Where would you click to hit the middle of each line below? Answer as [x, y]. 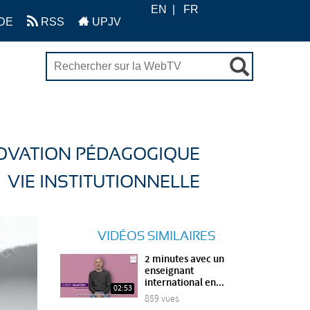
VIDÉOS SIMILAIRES [156, 237]
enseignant [170, 272]
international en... [185, 283]
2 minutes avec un [185, 260]
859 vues [162, 298]
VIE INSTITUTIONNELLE [103, 182]
